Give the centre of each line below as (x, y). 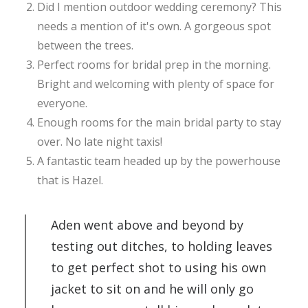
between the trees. (85, 45)
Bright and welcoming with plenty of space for (156, 84)
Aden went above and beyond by (147, 225)
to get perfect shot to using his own (158, 267)
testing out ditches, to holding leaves (162, 246)
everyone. (62, 103)
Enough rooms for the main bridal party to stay (159, 122)
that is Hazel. (70, 180)
